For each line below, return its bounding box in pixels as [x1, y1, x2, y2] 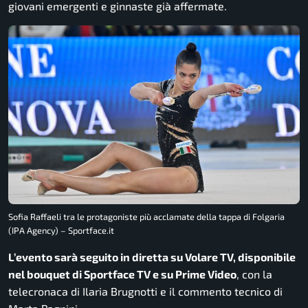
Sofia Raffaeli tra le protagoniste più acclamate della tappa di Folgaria [8, 210, 285, 222]
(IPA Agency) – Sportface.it [8, 224, 114, 236]
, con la [236, 267, 272, 280]
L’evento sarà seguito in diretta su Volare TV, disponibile [8, 250, 296, 263]
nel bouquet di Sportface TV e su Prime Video [8, 267, 236, 280]
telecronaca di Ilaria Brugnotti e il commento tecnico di [8, 284, 283, 298]
